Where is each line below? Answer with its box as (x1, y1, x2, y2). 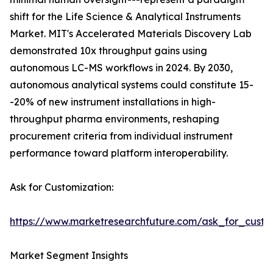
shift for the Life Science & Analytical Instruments (10, 10, 241, 23)
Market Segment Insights (10, 249, 128, 262)
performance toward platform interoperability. (10, 147, 228, 160)
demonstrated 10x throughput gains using (10, 44, 207, 57)
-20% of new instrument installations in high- (10, 96, 216, 108)
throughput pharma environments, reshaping (10, 113, 219, 126)
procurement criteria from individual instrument (10, 130, 233, 143)
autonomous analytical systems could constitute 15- (10, 79, 253, 91)
